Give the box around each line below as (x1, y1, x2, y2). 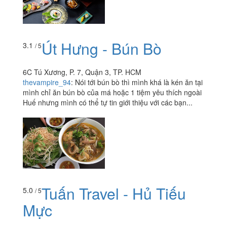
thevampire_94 (23, 77, 71, 87)
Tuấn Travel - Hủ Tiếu (42, 182, 186, 204)
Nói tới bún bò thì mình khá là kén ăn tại (75, 77, 203, 87)
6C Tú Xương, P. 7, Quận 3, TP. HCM (23, 66, 141, 77)
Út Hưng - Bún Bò (42, 37, 162, 59)
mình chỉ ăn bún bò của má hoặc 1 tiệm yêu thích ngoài (23, 87, 202, 97)
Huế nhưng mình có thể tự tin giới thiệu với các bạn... (23, 97, 193, 107)
